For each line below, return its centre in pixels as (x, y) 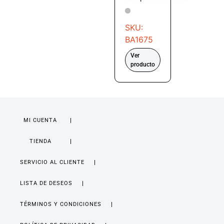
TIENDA (40, 141)
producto (142, 64)
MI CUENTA (40, 120)
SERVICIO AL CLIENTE (52, 162)
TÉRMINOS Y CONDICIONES (61, 204)
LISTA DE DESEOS (46, 183)
